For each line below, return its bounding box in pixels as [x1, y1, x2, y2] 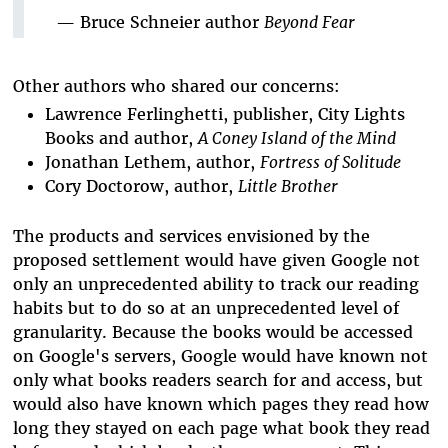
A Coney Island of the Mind [197, 128, 396, 149]
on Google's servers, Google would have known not [12, 345, 428, 366]
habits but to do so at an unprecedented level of [12, 297, 399, 318]
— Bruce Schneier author [55, 11, 264, 32]
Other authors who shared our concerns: [12, 76, 340, 97]
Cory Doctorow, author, [44, 176, 238, 197]
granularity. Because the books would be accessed [12, 321, 413, 342]
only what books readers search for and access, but [12, 369, 423, 390]
